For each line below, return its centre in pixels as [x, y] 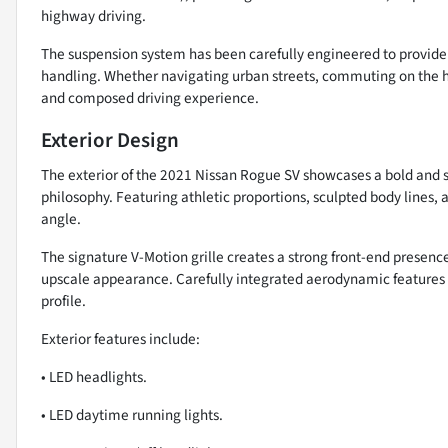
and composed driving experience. [150, 98]
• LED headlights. [94, 377]
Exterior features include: [120, 339]
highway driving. [93, 16]
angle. [61, 219]
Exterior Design [110, 140]
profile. [63, 301]
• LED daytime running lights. [132, 415]
